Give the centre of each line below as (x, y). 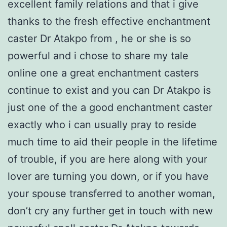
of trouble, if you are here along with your (107, 159)
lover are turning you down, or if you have (108, 177)
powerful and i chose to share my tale (98, 56)
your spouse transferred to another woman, (111, 194)
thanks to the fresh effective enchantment (109, 22)
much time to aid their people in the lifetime (112, 142)
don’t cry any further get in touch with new (110, 211)
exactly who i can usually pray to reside (102, 125)
